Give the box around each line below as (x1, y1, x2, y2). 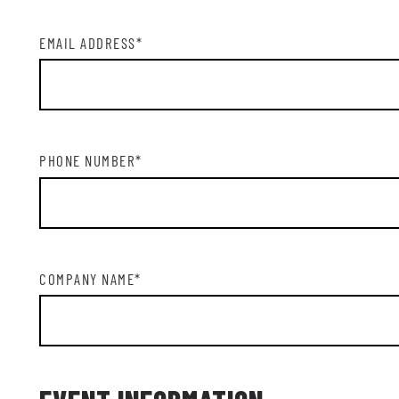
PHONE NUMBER (39, 151, 135, 169)
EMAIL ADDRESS (39, 33, 136, 52)
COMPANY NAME (39, 269, 134, 288)
